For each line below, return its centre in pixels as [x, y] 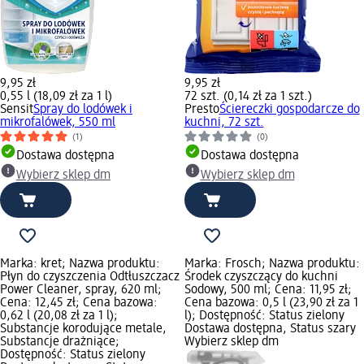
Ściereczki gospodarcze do [289, 109]
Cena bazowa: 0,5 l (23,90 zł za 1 [271, 303]
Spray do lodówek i [83, 109]
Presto [201, 109]
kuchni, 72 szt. [224, 122]
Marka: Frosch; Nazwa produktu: [272, 264]
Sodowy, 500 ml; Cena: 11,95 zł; [268, 290]
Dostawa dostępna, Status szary [270, 329]
